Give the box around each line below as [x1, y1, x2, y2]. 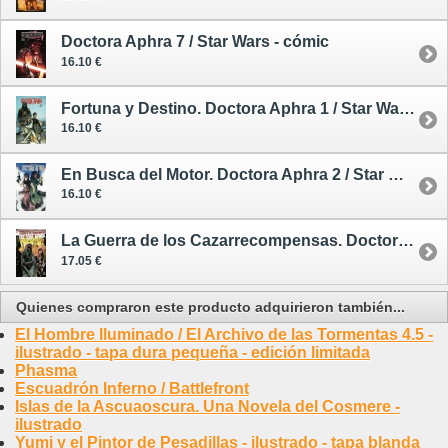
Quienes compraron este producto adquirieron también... [16, 299, 405, 316]
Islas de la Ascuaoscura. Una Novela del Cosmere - [15, 398, 400, 416]
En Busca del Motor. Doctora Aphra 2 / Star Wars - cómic [388, 165, 404, 183]
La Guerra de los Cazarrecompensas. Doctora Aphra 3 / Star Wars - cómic [398, 232, 414, 250]
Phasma [15, 362, 77, 380]
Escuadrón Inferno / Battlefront [15, 380, 249, 398]
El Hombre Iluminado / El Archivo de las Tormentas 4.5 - [15, 326, 433, 344]
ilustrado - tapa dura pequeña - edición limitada [15, 344, 370, 362]
